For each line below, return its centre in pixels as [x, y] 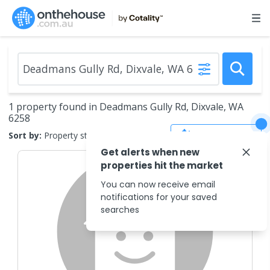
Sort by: [25, 135]
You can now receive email [158, 184]
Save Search [225, 135]
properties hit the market [162, 165]
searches [120, 210]
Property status [74, 135]
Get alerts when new [150, 152]
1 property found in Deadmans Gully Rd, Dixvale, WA [126, 107]
